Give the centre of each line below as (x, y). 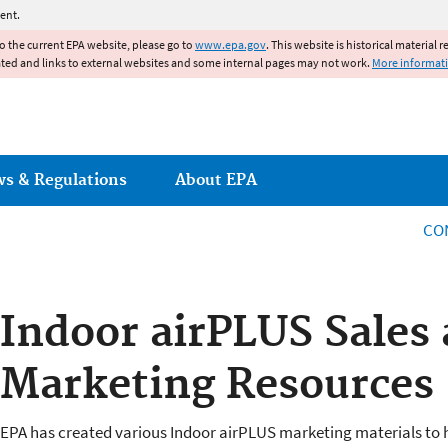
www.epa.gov (230, 44)
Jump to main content (224, 12)
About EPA (216, 180)
